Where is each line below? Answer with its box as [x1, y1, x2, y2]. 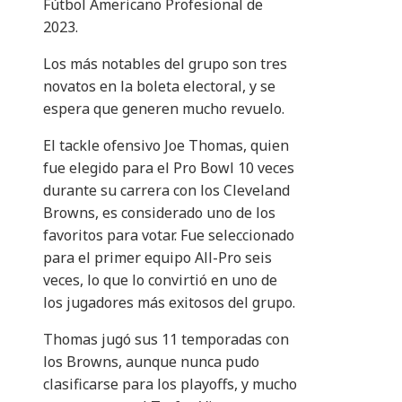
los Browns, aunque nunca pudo [43, 352, 259, 372]
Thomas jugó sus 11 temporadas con [43, 329, 289, 350]
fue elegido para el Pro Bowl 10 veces [43, 158, 294, 179]
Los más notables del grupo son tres [43, 54, 287, 74]
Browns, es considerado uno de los [43, 203, 275, 223]
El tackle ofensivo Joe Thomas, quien [43, 135, 289, 156]
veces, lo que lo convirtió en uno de [43, 270, 277, 291]
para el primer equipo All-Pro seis [43, 248, 272, 268]
